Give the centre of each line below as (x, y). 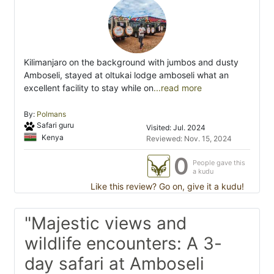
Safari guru (55, 125)
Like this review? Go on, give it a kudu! (166, 187)
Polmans (51, 114)
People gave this (219, 163)
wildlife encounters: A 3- (123, 244)
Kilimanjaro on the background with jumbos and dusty (131, 62)
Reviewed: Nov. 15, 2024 (189, 139)
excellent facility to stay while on (89, 88)
